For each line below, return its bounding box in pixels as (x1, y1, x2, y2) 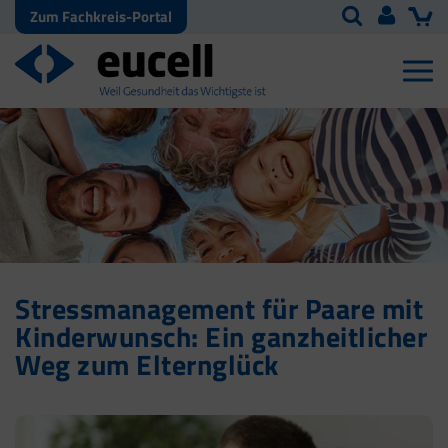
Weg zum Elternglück (15, 343, 279, 387)
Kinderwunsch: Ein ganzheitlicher (15, 315, 427, 359)
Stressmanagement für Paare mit (15, 287, 423, 331)
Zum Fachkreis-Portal (30, 5, 172, 28)
